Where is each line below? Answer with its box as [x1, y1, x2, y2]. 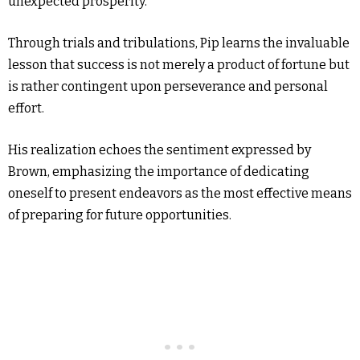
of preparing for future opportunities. [8, 207, 231, 223]
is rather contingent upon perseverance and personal [8, 79, 328, 94]
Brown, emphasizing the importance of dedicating [8, 164, 309, 179]
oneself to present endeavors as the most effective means [8, 186, 352, 201]
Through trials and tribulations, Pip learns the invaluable [8, 35, 350, 51]
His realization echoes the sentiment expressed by [8, 142, 311, 157]
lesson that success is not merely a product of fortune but [8, 57, 350, 72]
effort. [8, 100, 44, 116]
